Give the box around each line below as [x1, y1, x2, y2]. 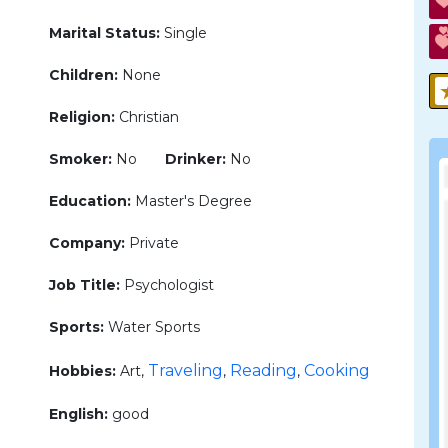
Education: [49, 192, 131, 210]
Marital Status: [49, 24, 160, 42]
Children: [49, 66, 118, 84]
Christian [115, 108, 179, 126]
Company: [49, 234, 125, 252]
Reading [230, 361, 297, 380]
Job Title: [49, 276, 120, 294]
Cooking [304, 361, 370, 380]
